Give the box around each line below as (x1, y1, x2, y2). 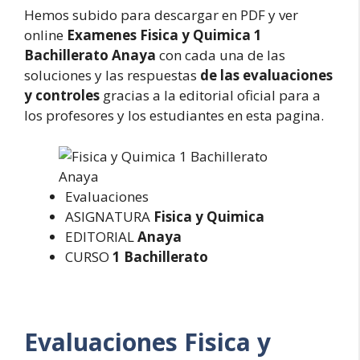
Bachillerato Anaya (24, 46, 156, 64)
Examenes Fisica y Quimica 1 (63, 26, 262, 44)
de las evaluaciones (200, 66, 333, 84)
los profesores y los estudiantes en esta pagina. (24, 106, 324, 125)
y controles (24, 86, 100, 104)
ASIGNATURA (65, 207, 153, 226)
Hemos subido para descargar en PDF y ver (24, 6, 298, 24)
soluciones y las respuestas (24, 66, 200, 84)
